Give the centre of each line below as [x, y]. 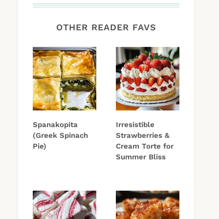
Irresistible [135, 125]
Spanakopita [55, 125]
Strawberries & [143, 136]
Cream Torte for [145, 146]
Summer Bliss [141, 157]
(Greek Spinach [60, 136]
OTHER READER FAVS [106, 27]
